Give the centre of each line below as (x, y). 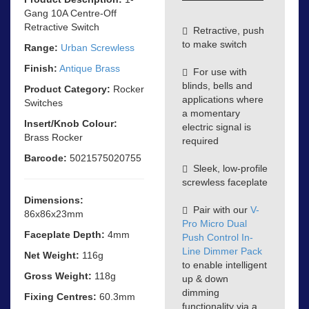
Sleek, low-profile (228, 168)
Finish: (41, 68)
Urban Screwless (98, 47)
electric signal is (217, 127)
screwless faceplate (225, 182)
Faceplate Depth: (64, 234)
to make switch (215, 44)
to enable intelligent (225, 265)
